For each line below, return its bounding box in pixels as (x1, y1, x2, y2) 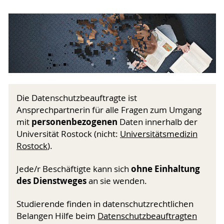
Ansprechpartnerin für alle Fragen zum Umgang (16, 104, 201, 116)
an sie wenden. (86, 175, 147, 187)
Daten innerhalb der (119, 116, 197, 128)
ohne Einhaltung (131, 163, 200, 175)
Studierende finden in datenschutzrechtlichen (16, 198, 193, 210)
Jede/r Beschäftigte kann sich (16, 163, 131, 175)
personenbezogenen (29, 116, 119, 128)
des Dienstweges (16, 175, 86, 187)
